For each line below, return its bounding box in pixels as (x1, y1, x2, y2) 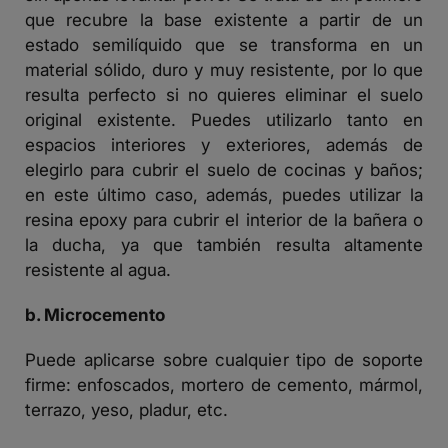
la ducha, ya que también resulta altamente (25, 233, 423, 255)
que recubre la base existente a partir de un (25, 8, 423, 30)
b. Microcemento (25, 303, 165, 325)
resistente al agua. (25, 258, 171, 280)
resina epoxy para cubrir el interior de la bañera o (25, 208, 423, 230)
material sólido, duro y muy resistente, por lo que (25, 58, 423, 80)
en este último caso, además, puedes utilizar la (25, 183, 423, 205)
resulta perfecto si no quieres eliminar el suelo (25, 83, 423, 105)
